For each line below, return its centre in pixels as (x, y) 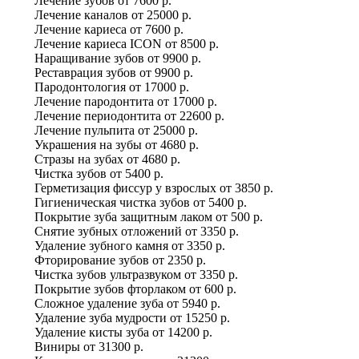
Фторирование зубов (92, 260)
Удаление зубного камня (101, 245)
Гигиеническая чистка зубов (112, 202)
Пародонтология (80, 87)
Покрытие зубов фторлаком (110, 288)
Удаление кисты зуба (92, 332)
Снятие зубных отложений (108, 231)
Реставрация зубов (85, 72)
